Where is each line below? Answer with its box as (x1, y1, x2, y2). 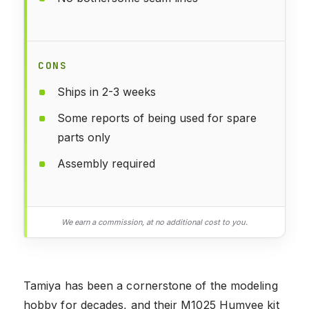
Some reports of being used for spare (57, 110, 257, 125)
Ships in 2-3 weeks (57, 84, 156, 99)
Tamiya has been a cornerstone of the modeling (23, 278, 278, 292)
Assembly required (57, 156, 155, 170)
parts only (57, 130, 110, 144)
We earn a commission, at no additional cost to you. (61, 217, 248, 227)
